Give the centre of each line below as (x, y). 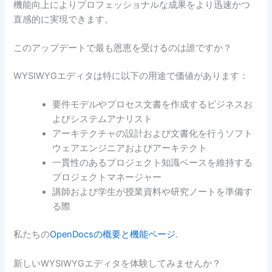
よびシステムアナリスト (103, 119)
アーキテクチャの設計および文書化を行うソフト (153, 134)
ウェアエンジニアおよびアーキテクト (130, 148)
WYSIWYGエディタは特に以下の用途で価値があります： (131, 76)
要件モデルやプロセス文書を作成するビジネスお (153, 105)
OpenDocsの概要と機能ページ (113, 235)
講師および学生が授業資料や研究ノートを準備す (153, 192)
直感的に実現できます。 (64, 19)
